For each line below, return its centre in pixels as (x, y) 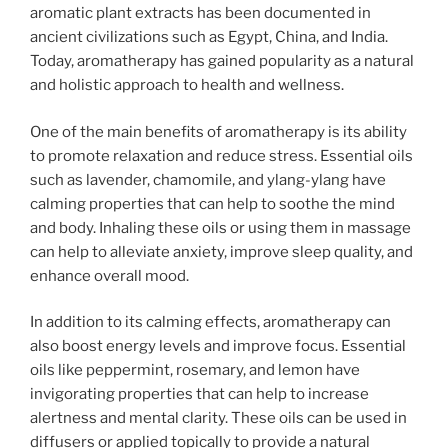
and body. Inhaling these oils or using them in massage (220, 227)
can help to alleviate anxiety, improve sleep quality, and (221, 251)
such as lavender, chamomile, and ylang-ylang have (208, 179)
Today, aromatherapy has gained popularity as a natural (222, 61)
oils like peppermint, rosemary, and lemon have (195, 370)
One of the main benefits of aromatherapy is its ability (218, 131)
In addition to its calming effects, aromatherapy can (210, 322)
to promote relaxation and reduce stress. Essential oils (221, 155)
